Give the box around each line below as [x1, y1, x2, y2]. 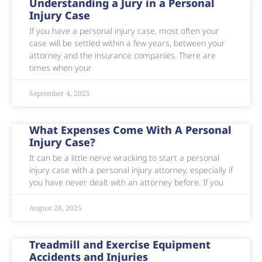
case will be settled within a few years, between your [29, 37, 225, 49]
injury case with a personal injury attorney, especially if [29, 164, 233, 176]
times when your [29, 62, 92, 74]
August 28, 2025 [29, 203, 82, 213]
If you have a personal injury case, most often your [29, 25, 219, 37]
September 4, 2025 [29, 88, 90, 99]
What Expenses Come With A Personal [29, 123, 232, 137]
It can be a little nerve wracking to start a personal [29, 152, 219, 164]
